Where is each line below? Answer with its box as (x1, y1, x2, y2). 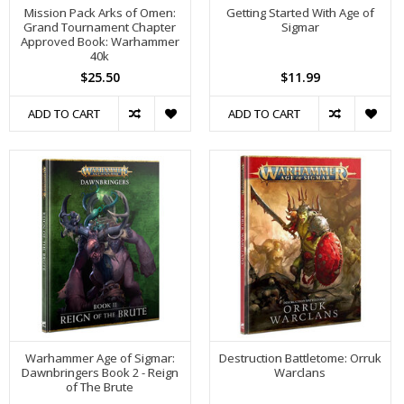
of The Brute (66, 378, 134, 395)
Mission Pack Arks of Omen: (23, 5, 176, 22)
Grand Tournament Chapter (23, 19, 177, 36)
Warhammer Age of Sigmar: (24, 349, 175, 366)
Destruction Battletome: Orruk (218, 349, 381, 366)
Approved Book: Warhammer (20, 33, 179, 50)
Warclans (274, 363, 326, 381)
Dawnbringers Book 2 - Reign (21, 363, 179, 381)
